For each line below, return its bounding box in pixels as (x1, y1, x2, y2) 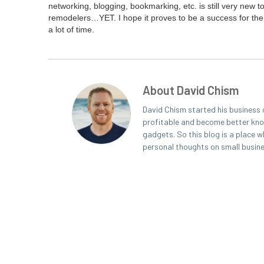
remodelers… (48, 13, 99, 22)
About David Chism (143, 83, 239, 97)
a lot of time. (48, 25, 94, 34)
